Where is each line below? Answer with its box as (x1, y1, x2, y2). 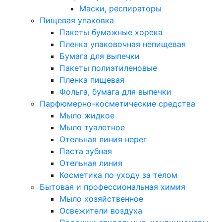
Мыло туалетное (59, 122, 125, 132)
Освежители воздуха (59, 206, 142, 216)
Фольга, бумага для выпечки (59, 87, 171, 97)
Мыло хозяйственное (59, 194, 143, 204)
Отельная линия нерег (59, 134, 147, 144)
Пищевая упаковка (40, 15, 114, 25)
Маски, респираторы (79, 3, 162, 13)
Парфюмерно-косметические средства (40, 99, 195, 109)
